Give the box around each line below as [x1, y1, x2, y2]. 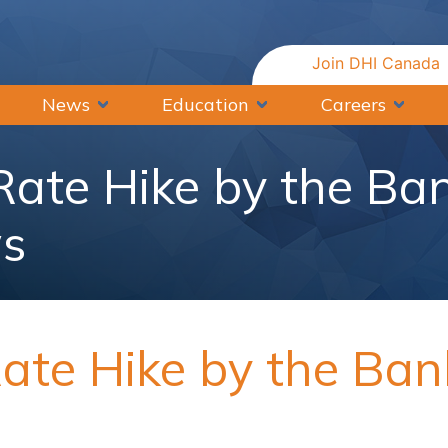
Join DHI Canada [312, 53, 440, 74]
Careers [321, 93, 387, 117]
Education [162, 93, 250, 117]
